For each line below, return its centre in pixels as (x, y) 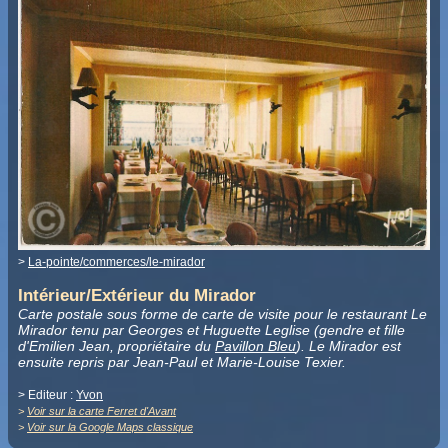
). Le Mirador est (348, 345)
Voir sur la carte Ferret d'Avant (101, 410)
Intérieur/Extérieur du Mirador (137, 295)
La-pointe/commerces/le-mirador (116, 261)
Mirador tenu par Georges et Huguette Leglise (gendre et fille (211, 329)
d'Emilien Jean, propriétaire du (116, 345)
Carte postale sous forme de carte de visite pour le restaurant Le (222, 313)
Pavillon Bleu (255, 345)
